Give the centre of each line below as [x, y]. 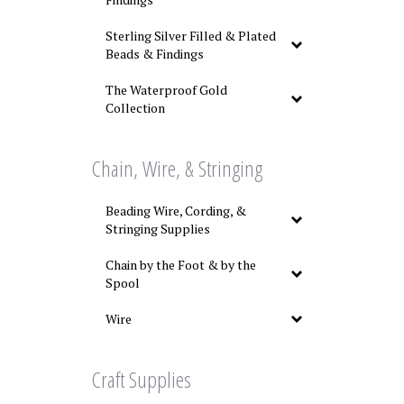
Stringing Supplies [158, 229]
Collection [135, 108]
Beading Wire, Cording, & [176, 211]
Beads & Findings [155, 54]
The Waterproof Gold [166, 90]
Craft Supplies [142, 379]
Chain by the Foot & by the [181, 265]
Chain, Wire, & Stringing [177, 168]
